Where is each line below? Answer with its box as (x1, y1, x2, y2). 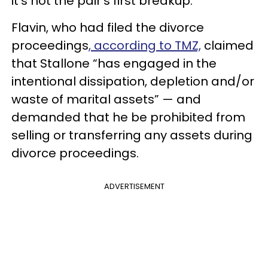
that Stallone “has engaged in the (11, 54, 217, 72)
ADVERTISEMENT (103, 180, 165, 192)
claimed (201, 36, 254, 54)
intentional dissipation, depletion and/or (11, 72, 254, 90)
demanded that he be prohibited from (11, 108, 245, 126)
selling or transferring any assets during (11, 126, 252, 144)
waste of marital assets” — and (11, 90, 201, 108)
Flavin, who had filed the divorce (11, 19, 204, 36)
